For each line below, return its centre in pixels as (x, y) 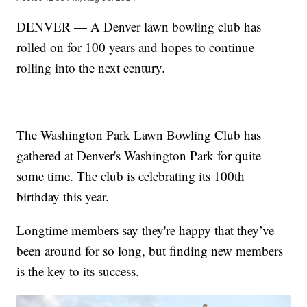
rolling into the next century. (91, 67)
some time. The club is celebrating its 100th (131, 175)
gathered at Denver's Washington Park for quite (139, 155)
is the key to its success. (78, 271)
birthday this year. (63, 196)
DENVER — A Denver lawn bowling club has (139, 26)
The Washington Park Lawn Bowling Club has (139, 134)
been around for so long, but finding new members (150, 250)
